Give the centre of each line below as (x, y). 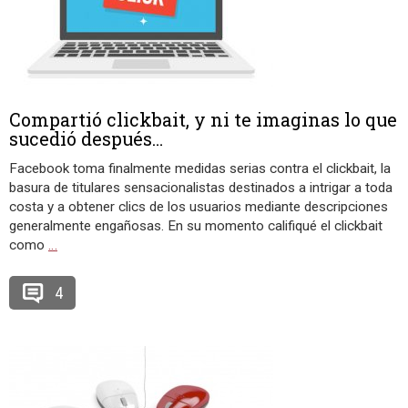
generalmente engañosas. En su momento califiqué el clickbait (196, 226)
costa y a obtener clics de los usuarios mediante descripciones (199, 207)
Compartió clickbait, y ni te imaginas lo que (203, 119)
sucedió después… (86, 138)
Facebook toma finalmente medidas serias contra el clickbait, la (200, 168)
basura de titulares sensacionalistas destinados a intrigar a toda (201, 188)
